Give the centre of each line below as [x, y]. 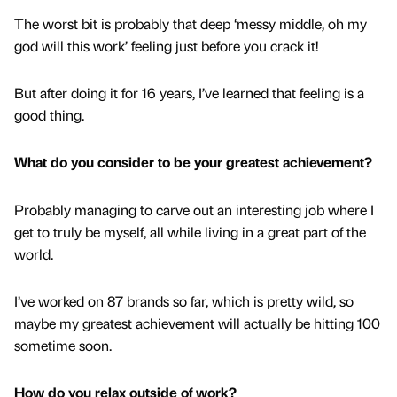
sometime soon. [63, 345]
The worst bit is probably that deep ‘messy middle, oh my [191, 24]
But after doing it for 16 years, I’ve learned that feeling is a [189, 93]
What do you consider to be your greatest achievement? [195, 162]
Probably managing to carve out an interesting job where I [194, 209]
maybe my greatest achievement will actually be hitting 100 [197, 323]
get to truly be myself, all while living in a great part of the [190, 231]
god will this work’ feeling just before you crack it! [168, 46]
